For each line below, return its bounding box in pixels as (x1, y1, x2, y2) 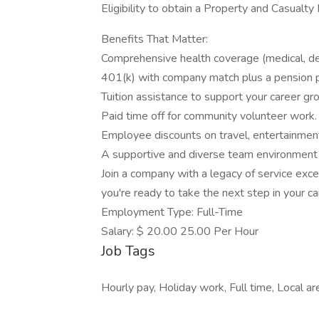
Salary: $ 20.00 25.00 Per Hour (101, 224, 258, 239)
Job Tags (101, 241, 155, 261)
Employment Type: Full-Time (101, 204, 243, 220)
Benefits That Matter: (101, 31, 208, 47)
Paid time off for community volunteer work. (101, 108, 317, 124)
